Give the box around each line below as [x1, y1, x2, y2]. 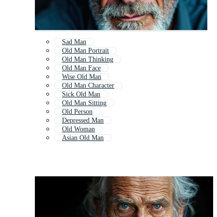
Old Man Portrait [62, 47, 109, 55]
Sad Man [62, 38, 86, 46]
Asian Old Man [62, 134, 104, 142]
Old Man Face [62, 64, 101, 72]
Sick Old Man [62, 91, 100, 98]
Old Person [62, 108, 93, 116]
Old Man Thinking [62, 56, 113, 63]
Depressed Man [62, 117, 104, 124]
